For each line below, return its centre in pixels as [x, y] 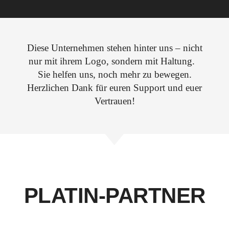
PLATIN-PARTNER [114, 195]
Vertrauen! [114, 101]
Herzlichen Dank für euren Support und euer [114, 88]
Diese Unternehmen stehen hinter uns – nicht [114, 48]
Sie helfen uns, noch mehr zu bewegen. [114, 75]
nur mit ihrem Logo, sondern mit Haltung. [114, 61]
